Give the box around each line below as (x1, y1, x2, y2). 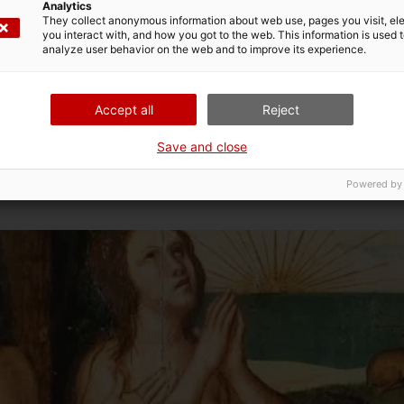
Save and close (157, 139, 247, 154)
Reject (262, 102, 299, 117)
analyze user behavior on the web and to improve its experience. (42, 42, 366, 56)
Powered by (346, 178, 402, 190)
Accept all (94, 102, 153, 117)
